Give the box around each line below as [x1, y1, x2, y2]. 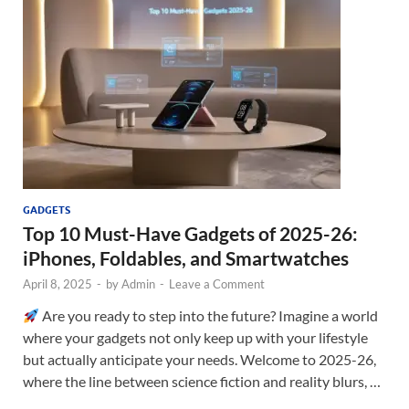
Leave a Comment [169, 277, 265, 292]
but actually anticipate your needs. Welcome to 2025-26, [23, 351, 376, 369]
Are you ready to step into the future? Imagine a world [39, 307, 379, 325]
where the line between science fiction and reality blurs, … [23, 372, 381, 391]
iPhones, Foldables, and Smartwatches [23, 246, 349, 270]
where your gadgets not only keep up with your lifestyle [23, 329, 368, 347]
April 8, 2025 [23, 277, 92, 292]
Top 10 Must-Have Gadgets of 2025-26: [23, 222, 358, 246]
